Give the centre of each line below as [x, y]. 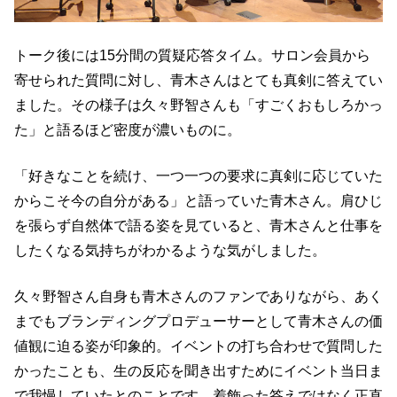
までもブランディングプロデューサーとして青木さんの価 [198, 322]
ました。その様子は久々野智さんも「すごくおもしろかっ [198, 105]
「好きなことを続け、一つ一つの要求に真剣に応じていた [198, 176]
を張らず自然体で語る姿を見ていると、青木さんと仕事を [198, 226]
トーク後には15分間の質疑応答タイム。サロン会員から [192, 56]
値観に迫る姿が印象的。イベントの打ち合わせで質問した [198, 346]
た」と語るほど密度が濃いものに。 [128, 130]
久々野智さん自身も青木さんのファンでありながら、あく [198, 297]
